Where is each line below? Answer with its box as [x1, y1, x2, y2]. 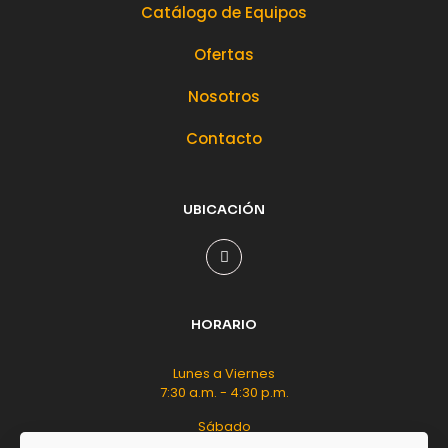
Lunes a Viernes [173, 364, 275, 384]
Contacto [186, 128, 262, 150]
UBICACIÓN [183, 201, 265, 219]
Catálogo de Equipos [141, 2, 307, 24]
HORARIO [191, 316, 257, 334]
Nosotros [188, 86, 260, 108]
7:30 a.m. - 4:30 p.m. [159, 383, 289, 403]
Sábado [197, 417, 251, 437]
